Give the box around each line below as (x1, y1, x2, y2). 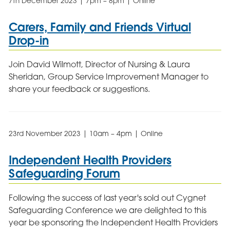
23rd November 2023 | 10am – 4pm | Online (8, 129, 163, 138)
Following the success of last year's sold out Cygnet (8, 193, 206, 203)
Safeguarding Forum (8, 166, 120, 181)
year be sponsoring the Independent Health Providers (8, 217, 218, 227)
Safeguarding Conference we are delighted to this (8, 205, 206, 215)
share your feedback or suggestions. (8, 84, 150, 94)
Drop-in (8, 32, 49, 48)
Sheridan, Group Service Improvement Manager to (8, 71, 208, 82)
